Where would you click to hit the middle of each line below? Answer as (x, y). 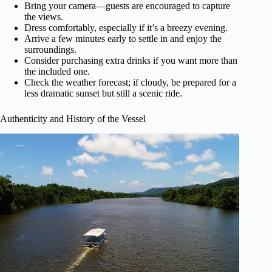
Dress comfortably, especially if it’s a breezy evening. (126, 28)
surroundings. (50, 50)
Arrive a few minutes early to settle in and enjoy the (123, 39)
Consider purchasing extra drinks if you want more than (131, 61)
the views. (44, 17)
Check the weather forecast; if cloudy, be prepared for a (130, 83)
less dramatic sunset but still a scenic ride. (103, 93)
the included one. (57, 72)
